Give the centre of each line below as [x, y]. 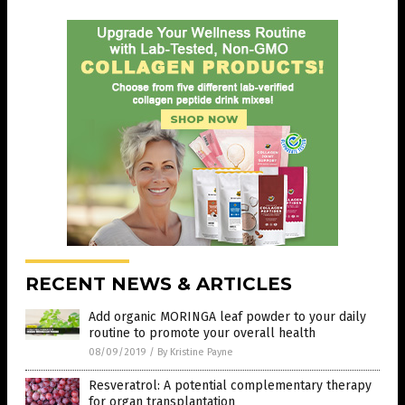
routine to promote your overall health [202, 333]
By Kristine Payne [195, 352]
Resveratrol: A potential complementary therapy [230, 385]
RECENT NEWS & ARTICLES [159, 283]
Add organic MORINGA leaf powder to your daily [227, 316]
